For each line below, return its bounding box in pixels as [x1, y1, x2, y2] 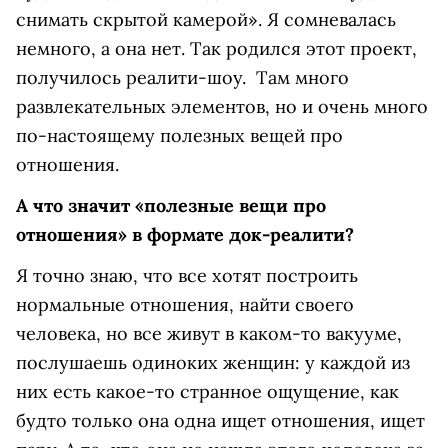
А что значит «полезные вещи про [16, 194, 326, 217]
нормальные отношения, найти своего [16, 293, 354, 316]
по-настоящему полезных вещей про [16, 124, 343, 147]
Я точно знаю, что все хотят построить [16, 264, 358, 287]
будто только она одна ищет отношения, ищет [16, 409, 425, 432]
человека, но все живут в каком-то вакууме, [16, 322, 402, 345]
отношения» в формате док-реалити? [16, 223, 354, 246]
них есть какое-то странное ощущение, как [16, 380, 399, 403]
